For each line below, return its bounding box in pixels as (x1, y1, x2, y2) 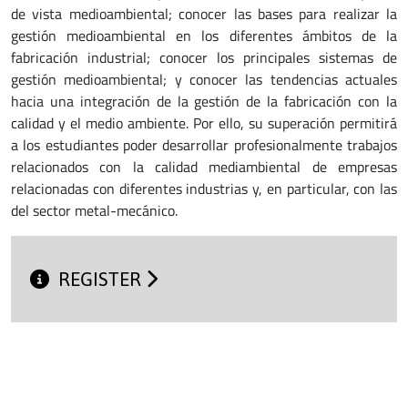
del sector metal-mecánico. (11, 199, 181, 221)
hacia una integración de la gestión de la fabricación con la (11, 90, 397, 112)
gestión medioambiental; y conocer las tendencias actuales (11, 68, 397, 90)
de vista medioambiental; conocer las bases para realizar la (11, 3, 397, 25)
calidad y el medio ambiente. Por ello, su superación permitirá (11, 112, 397, 134)
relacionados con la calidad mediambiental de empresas (11, 156, 397, 178)
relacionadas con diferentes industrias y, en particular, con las (11, 178, 397, 199)
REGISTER (58, 269, 147, 291)
